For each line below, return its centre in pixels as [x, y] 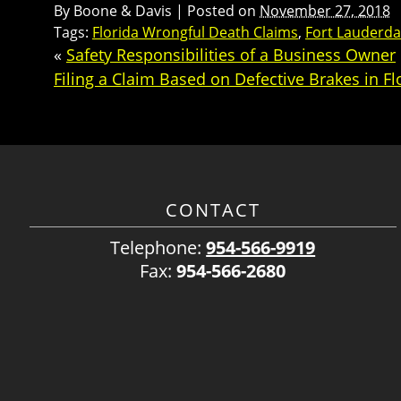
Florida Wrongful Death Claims [195, 33]
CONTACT [213, 210]
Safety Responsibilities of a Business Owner [231, 55]
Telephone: [158, 248]
